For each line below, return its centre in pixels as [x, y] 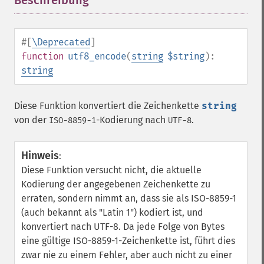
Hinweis [40, 156]
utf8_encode [97, 56]
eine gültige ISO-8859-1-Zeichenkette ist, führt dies [128, 241]
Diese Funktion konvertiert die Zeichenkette [108, 106]
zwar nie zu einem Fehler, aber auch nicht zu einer [127, 255]
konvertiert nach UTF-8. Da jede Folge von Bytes [123, 227]
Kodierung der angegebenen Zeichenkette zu [116, 184]
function [42, 56]
